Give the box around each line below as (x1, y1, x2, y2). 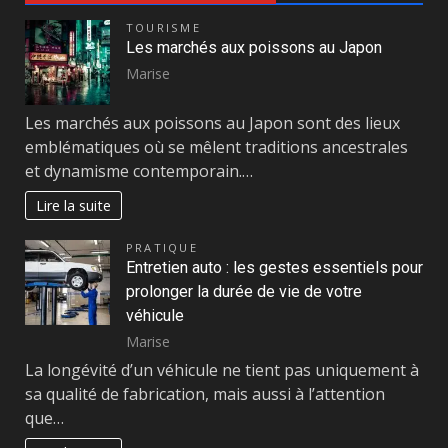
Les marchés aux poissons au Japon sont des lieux (25, 112, 400, 135)
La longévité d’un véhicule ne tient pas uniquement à (25, 359, 419, 382)
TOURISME (126, 19, 201, 35)
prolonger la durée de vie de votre (126, 281, 362, 301)
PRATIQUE (126, 239, 198, 255)
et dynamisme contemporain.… (25, 160, 253, 183)
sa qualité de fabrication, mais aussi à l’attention (25, 383, 385, 406)
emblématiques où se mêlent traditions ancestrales (25, 136, 408, 159)
